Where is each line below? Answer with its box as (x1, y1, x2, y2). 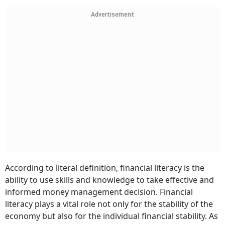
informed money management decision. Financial (5, 186, 193, 197)
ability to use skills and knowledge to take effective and (5, 174, 214, 185)
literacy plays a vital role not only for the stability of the (5, 198, 213, 209)
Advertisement (91, 11, 134, 18)
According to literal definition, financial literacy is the (5, 162, 204, 173)
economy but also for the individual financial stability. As (5, 210, 218, 221)
